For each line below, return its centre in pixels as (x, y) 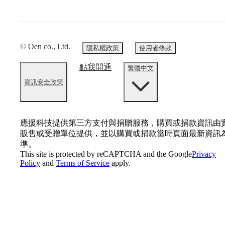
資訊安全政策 (44, 82)
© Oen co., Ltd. (45, 47)
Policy (30, 163)
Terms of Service (83, 163)
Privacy (204, 154)
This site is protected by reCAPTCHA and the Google (106, 154)
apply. (121, 163)
